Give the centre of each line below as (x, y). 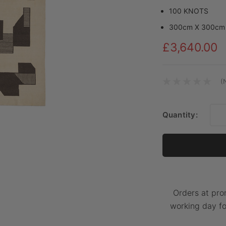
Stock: (174, 104)
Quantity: (180, 115)
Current (177, 94)
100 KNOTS (189, 11)
